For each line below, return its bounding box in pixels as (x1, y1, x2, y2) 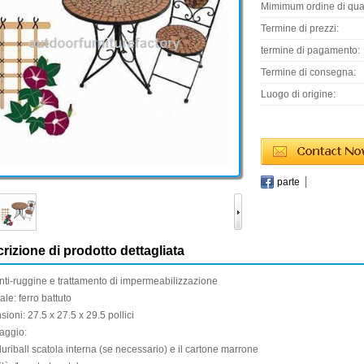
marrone (221, 344, 258, 355)
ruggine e (13, 275, 55, 287)
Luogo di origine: (261, 89, 336, 100)
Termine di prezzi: (261, 23, 339, 34)
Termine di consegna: (261, 67, 356, 78)
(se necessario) (99, 344, 167, 355)
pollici (108, 310, 134, 321)
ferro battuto (19, 292, 71, 304)
